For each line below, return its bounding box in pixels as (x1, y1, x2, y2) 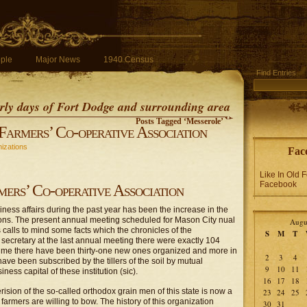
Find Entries (256, 69, 296, 77)
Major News (36, 55, 80, 64)
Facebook (260, 180, 297, 189)
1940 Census (103, 55, 153, 64)
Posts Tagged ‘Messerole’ (136, 116, 223, 126)
